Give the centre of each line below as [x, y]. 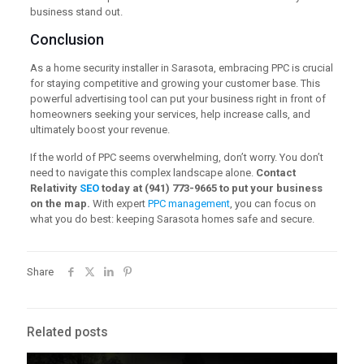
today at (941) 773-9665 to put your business [210, 188]
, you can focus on [273, 203]
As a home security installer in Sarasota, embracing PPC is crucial [181, 67]
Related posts [67, 332]
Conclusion [67, 39]
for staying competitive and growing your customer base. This [175, 83]
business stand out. [76, 11]
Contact [275, 172]
